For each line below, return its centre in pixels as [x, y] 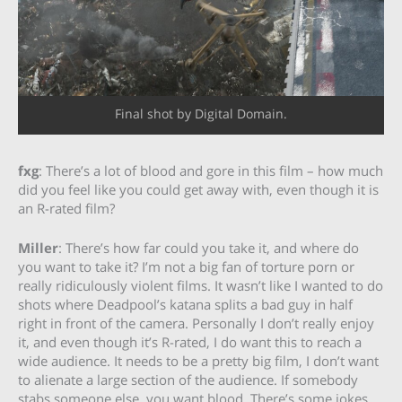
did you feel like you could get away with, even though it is [198, 189]
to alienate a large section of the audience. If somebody [188, 379]
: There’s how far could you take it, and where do [209, 247]
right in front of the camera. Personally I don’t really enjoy [196, 323]
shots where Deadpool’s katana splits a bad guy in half [185, 304]
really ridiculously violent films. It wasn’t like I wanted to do [201, 285]
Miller [38, 247]
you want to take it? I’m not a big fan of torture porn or [186, 266]
